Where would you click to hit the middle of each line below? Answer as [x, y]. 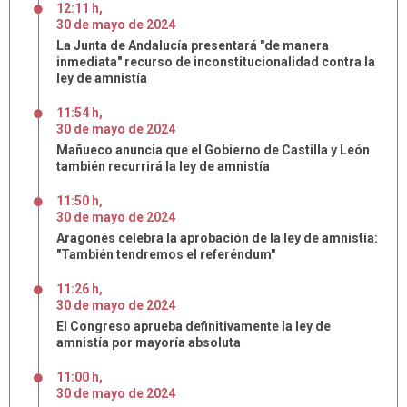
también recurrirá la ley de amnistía [163, 166]
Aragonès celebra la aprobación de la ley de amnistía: [217, 238]
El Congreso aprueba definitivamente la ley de [194, 326]
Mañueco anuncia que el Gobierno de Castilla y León [213, 150]
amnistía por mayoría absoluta [149, 342]
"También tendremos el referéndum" [166, 254]
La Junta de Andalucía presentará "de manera [193, 45]
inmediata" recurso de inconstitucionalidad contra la [216, 62]
